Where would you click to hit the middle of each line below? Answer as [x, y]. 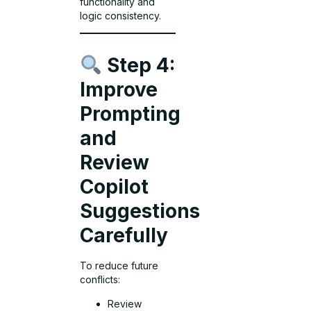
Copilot [115, 187]
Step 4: [139, 66]
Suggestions [140, 211]
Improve [119, 90]
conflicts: [100, 280]
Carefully [124, 236]
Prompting [131, 114]
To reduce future [119, 266]
